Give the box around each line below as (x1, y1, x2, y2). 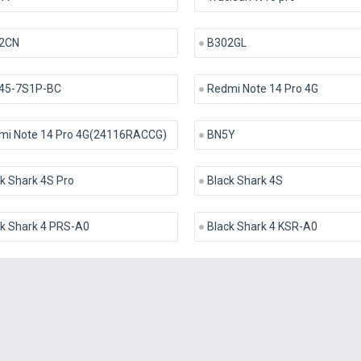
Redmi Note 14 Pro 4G (206, 82, 318, 95)
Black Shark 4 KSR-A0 (206, 220, 317, 233)
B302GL (206, 36, 247, 49)
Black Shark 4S (206, 174, 283, 187)
